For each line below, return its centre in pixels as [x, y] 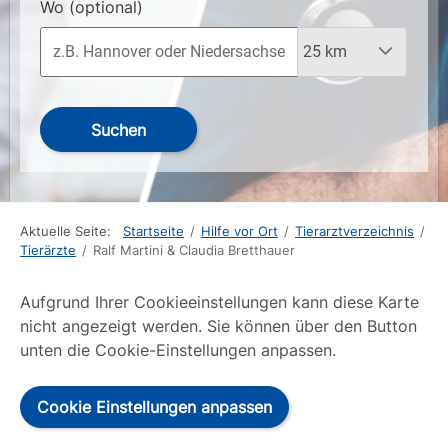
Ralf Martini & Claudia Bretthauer [194, 250]
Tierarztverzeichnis [354, 231]
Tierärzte [48, 250]
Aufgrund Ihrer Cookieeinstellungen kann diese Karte [219, 302]
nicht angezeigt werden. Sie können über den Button [218, 326]
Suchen [118, 130]
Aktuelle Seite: [69, 231]
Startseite [153, 231]
